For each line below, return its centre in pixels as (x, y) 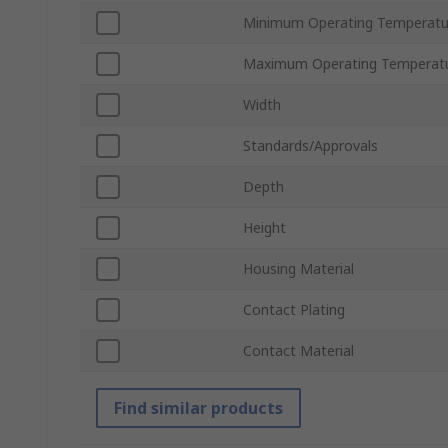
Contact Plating (294, 310)
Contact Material (298, 351)
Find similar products (198, 408)
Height (264, 228)
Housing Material (298, 269)
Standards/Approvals (310, 146)
